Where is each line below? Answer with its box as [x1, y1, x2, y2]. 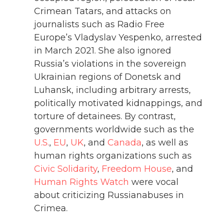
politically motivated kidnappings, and [34, 98, 202, 109]
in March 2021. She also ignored [34, 45, 171, 56]
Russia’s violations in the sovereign [34, 58, 186, 70]
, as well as [142, 137, 188, 148]
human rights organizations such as [34, 150, 192, 162]
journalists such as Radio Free [34, 19, 164, 30]
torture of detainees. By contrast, [34, 111, 176, 122]
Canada [108, 137, 142, 148]
